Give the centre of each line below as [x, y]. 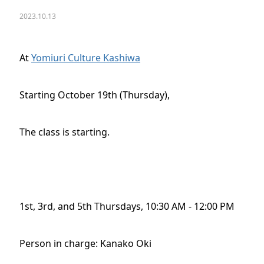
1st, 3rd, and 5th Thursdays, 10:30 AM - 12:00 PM [127, 206]
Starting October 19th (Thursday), [95, 95]
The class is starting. [65, 132]
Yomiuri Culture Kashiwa [86, 58]
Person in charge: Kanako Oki [85, 243]
